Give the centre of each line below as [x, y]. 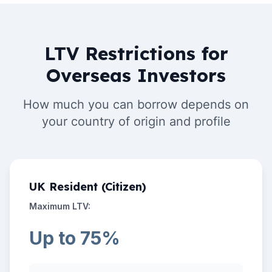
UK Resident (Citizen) [88, 187]
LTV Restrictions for [136, 53]
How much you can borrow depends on [136, 104]
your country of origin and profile [136, 121]
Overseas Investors [136, 75]
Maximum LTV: [60, 206]
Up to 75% [75, 238]
